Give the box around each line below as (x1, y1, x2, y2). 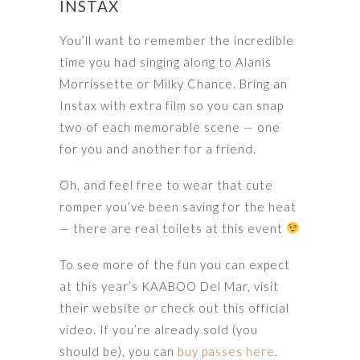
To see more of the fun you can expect (59, 256, 290, 272)
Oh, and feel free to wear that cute (59, 177, 273, 192)
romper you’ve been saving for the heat (59, 198, 297, 214)
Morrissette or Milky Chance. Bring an (59, 76, 288, 91)
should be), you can (59, 343, 178, 358)
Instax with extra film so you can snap (59, 97, 284, 112)
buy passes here (178, 343, 275, 358)
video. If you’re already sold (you (59, 321, 258, 337)
